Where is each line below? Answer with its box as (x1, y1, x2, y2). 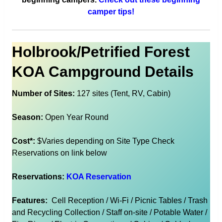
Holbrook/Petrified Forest (11, 44, 190, 60)
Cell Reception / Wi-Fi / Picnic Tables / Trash (47, 196, 208, 205)
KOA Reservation (66, 172, 131, 181)
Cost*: (11, 137, 35, 146)
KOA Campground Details (11, 63, 194, 80)
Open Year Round (43, 113, 109, 122)
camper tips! (87, 7, 134, 16)
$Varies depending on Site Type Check (35, 137, 174, 146)
